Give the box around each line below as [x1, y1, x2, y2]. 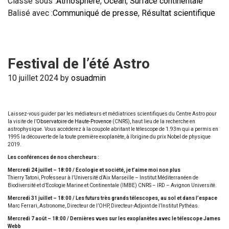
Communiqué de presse [53, 8, 138, 18]
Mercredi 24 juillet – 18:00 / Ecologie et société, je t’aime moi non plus [8, 167, 180, 173]
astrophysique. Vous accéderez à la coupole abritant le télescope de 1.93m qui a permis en [8, 126, 218, 132]
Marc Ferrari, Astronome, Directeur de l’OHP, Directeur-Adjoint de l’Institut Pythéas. [8, 203, 199, 209]
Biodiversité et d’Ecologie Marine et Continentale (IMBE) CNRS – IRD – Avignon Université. [8, 182, 217, 188]
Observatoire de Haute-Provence [36, 119, 111, 124]
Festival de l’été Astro [8, 55, 150, 72]
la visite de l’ [8, 119, 36, 124]
